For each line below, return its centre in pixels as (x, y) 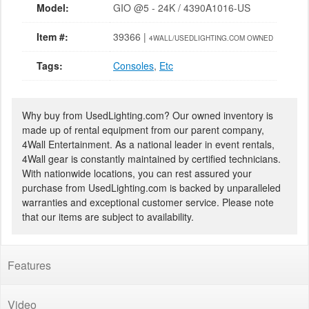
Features (29, 265)
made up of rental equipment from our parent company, (143, 129)
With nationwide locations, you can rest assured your (137, 173)
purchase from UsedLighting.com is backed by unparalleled (151, 187)
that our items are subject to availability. (108, 216)
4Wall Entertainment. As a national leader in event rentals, (148, 144)
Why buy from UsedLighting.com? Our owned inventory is (148, 115)
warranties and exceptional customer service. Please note (148, 202)
